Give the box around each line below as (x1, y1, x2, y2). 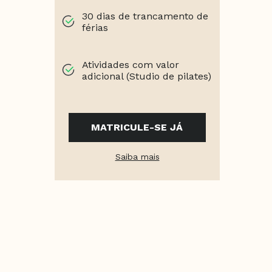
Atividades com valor (82, 59, 180, 71)
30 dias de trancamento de (82, 10, 209, 22)
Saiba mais (115, 152, 160, 162)
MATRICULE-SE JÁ (91, 121, 183, 134)
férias (82, 22, 109, 34)
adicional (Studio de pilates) (82, 70, 212, 83)
